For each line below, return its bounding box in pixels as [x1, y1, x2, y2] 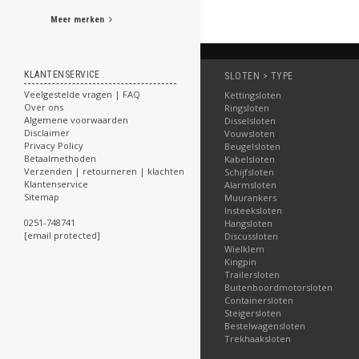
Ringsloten [224, 102, 269, 114]
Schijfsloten [224, 166, 274, 178]
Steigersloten [224, 307, 281, 319]
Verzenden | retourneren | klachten [24, 165, 184, 177]
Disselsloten [224, 115, 276, 127]
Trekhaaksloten [224, 333, 291, 345]
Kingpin [224, 256, 256, 268]
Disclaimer [24, 127, 70, 139]
